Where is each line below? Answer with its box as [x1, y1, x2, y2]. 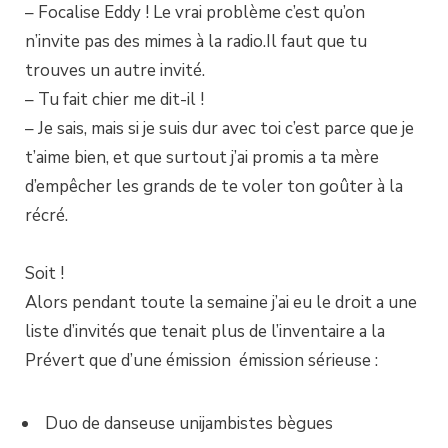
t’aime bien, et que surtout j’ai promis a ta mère [25, 146, 379, 170]
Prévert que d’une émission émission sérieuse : [25, 348, 378, 372]
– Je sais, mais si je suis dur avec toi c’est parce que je [25, 117, 414, 141]
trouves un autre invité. [25, 59, 205, 83]
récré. [25, 204, 68, 228]
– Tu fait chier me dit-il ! [25, 88, 204, 112]
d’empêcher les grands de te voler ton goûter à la [25, 175, 403, 199]
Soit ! [25, 261, 64, 285]
